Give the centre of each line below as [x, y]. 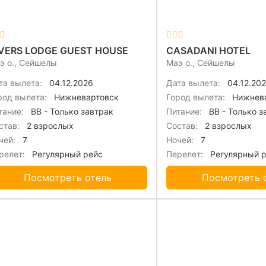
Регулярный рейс [66, 154]
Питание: [184, 112]
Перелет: [185, 154]
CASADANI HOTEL [208, 51]
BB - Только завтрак [71, 112]
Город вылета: [196, 97]
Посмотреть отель [68, 178]
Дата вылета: [193, 83]
